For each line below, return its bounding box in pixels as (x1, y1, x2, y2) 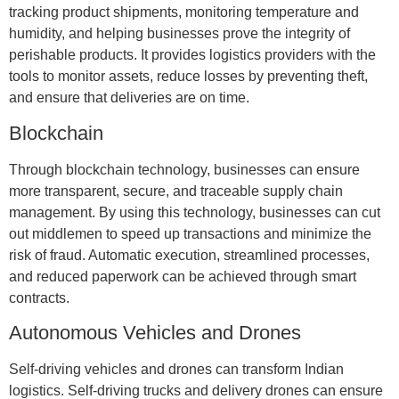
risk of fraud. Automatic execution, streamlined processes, (8, 247, 370, 263)
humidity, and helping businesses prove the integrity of (8, 26, 350, 42)
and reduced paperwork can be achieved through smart (8, 268, 356, 284)
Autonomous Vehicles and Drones (8, 321, 301, 344)
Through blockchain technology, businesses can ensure (8, 161, 360, 177)
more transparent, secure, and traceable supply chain (8, 183, 343, 199)
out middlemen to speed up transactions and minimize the (8, 225, 371, 241)
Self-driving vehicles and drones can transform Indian (8, 361, 344, 377)
